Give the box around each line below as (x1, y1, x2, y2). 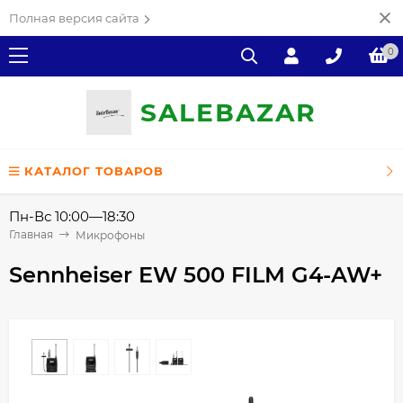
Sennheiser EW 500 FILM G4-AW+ (9, 261, 382, 288)
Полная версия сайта (9, 11, 139, 25)
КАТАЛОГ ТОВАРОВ (24, 164, 164, 178)
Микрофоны (76, 228, 145, 242)
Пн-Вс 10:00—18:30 (9, 208, 135, 225)
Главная (9, 228, 53, 241)
